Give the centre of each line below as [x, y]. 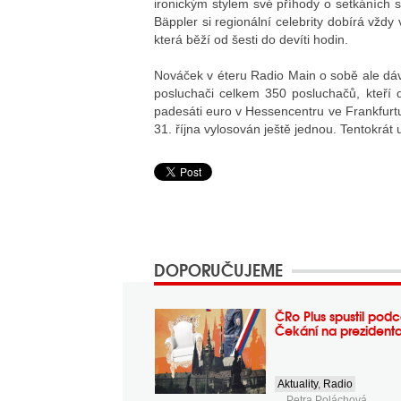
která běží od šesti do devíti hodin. [251, 39]
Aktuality [298, 384]
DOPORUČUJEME [218, 269]
